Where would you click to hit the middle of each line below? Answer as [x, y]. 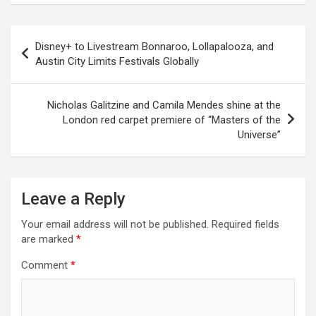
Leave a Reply [73, 199]
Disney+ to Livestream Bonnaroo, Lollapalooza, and [154, 46]
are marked [49, 239]
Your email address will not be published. [115, 224]
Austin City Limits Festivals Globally [117, 61]
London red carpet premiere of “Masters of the [172, 120]
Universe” [259, 134]
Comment [46, 265]
